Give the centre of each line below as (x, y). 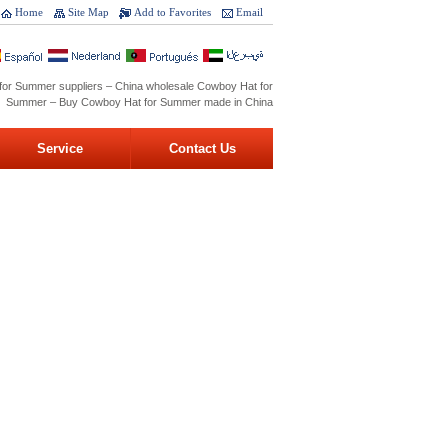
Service (59, 148)
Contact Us (202, 148)
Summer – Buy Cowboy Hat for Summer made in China (139, 102)
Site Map (88, 12)
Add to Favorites (172, 12)
